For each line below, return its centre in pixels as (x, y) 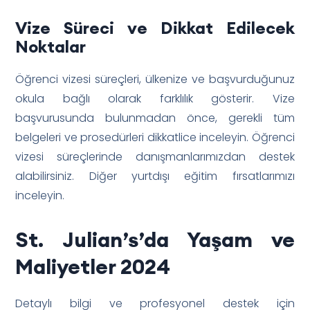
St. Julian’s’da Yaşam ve (155, 239)
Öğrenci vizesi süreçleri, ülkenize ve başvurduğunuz (155, 79)
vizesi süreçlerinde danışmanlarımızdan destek (155, 156)
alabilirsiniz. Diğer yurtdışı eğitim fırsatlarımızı (155, 176)
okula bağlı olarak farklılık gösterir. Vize (155, 98)
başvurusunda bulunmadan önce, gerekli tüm (155, 118)
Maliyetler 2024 (93, 266)
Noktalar (51, 46)
